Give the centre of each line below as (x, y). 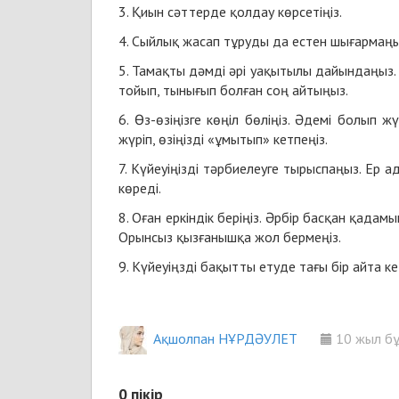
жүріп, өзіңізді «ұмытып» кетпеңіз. (223, 139)
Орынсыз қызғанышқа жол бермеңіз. (230, 237)
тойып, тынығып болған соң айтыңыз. (233, 90)
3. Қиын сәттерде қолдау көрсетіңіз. (230, 12)
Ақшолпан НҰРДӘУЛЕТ (225, 338)
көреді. (140, 188)
